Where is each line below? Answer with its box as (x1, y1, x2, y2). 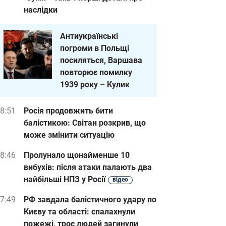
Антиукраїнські (60, 31, 118, 41)
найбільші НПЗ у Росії (24, 175, 105, 184)
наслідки (24, 5, 58, 15)
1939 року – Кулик (60, 80, 130, 89)
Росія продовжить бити (24, 106, 113, 116)
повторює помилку (60, 68, 132, 77)
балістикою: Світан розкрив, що (24, 118, 146, 128)
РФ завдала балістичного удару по (24, 195, 156, 204)
